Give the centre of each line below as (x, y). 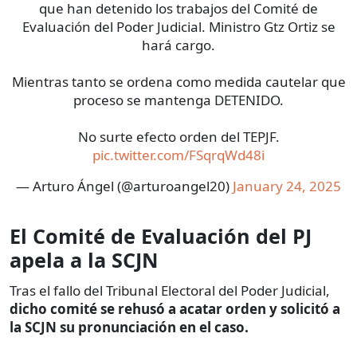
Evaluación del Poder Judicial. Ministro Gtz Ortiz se (178, 27)
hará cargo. (178, 45)
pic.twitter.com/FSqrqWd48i (178, 155)
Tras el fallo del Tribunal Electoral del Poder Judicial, (170, 291)
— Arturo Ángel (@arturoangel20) (124, 186)
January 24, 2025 (287, 186)
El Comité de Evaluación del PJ (161, 236)
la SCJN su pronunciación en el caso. (129, 328)
